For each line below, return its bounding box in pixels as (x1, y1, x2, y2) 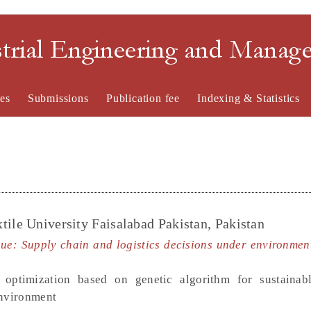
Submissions (27, 92, 89, 104)
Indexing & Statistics (197, 92, 301, 104)
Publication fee (106, 92, 180, 104)
